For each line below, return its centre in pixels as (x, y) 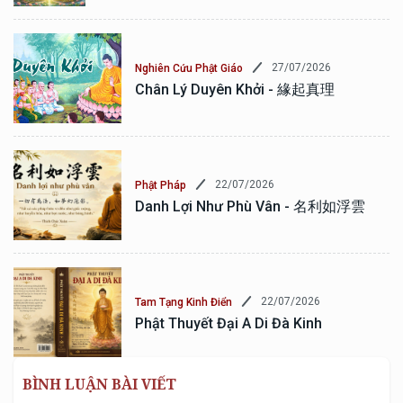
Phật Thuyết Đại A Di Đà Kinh (228, 323)
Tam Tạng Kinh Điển (184, 302)
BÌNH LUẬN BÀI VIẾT (99, 385)
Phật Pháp (161, 185)
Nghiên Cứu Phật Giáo (189, 68)
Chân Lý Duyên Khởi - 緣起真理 (235, 89)
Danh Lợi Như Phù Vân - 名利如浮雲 (250, 206)
